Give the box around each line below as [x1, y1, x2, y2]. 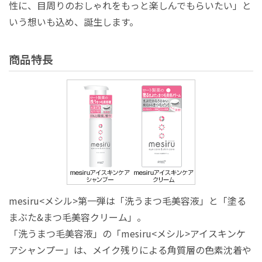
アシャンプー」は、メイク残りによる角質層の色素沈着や [9, 242, 251, 257]
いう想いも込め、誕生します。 [9, 15, 139, 29]
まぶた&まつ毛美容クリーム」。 [9, 209, 146, 224]
